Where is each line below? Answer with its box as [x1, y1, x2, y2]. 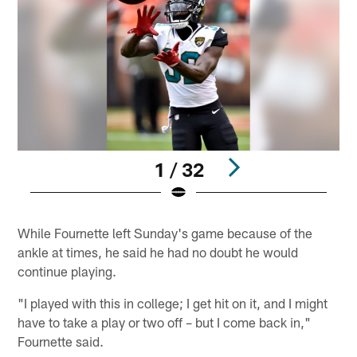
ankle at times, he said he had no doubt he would [18, 243, 299, 260]
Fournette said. [18, 332, 104, 349]
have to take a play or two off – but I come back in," [18, 313, 312, 330]
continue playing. [18, 262, 117, 279]
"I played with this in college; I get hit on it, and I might [18, 294, 328, 311]
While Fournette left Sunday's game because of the [18, 224, 313, 241]
